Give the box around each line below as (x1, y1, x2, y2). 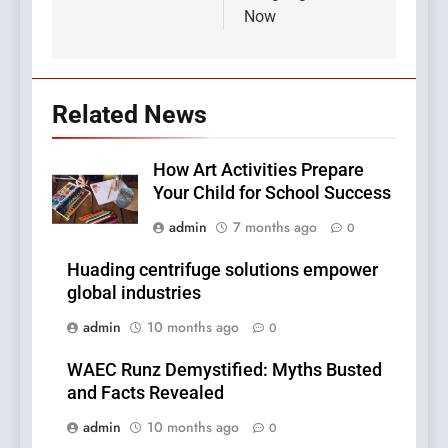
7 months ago (233, 217, 317, 238)
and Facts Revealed (67, 383, 224, 404)
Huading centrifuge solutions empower (67, 260, 378, 281)
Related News (52, 100, 207, 130)
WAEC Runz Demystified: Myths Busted (67, 360, 382, 381)
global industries (67, 283, 201, 304)
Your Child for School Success (153, 183, 391, 204)
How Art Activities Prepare (153, 160, 364, 181)
